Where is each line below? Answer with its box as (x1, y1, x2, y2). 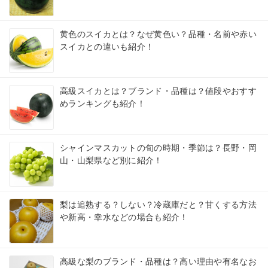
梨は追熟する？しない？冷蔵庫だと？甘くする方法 (60, 200, 257, 210)
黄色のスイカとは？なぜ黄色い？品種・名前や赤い (60, 29, 257, 39)
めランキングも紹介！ (60, 99, 145, 109)
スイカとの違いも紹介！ (60, 42, 154, 52)
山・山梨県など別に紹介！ (60, 156, 163, 166)
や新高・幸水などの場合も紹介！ (60, 212, 188, 223)
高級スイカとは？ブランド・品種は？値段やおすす (60, 86, 257, 96)
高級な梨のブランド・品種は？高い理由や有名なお (60, 257, 257, 267)
